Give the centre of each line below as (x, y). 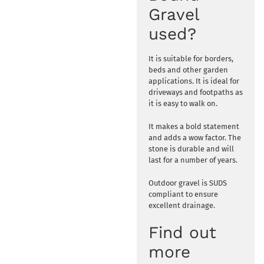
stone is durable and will (191, 148)
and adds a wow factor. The (194, 137)
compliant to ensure (183, 194)
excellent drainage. (181, 205)
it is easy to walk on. (183, 103)
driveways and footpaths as (195, 92)
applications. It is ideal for (194, 81)
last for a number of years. (193, 160)
